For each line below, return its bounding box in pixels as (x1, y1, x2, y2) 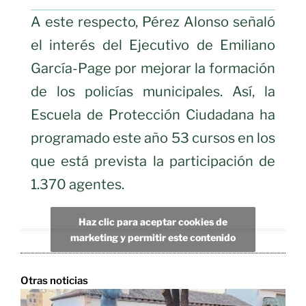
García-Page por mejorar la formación (31, 59, 275, 76)
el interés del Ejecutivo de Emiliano (31, 36, 275, 53)
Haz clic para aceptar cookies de (79, 216, 227, 228)
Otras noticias (20, 274, 88, 287)
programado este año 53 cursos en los (31, 129, 275, 146)
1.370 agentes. (31, 176, 124, 193)
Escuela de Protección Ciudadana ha (31, 106, 275, 123)
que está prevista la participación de (31, 152, 275, 169)
